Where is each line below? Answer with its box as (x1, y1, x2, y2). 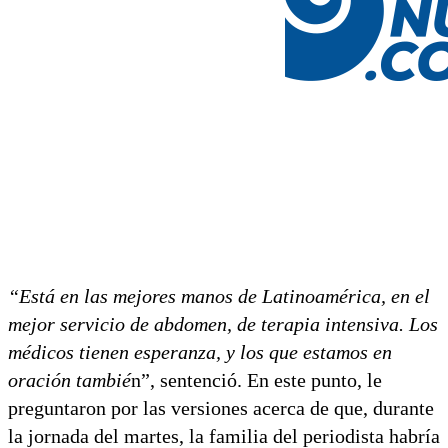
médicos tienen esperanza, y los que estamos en (8, 341, 392, 364)
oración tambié (8, 369, 131, 392)
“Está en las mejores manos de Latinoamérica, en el (8, 285, 430, 308)
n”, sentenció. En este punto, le (131, 369, 382, 392)
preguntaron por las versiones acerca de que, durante (8, 397, 434, 420)
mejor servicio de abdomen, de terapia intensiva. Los (8, 313, 438, 336)
